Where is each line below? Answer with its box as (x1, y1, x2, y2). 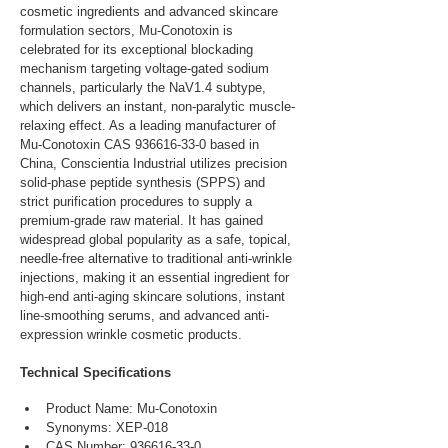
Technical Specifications (20, 365, 171, 380)
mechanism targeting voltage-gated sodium (20, 61, 273, 76)
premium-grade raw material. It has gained (20, 213, 267, 228)
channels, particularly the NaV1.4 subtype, (20, 80, 270, 95)
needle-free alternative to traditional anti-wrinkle (20, 251, 296, 266)
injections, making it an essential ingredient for (20, 270, 293, 285)
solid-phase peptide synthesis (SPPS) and (20, 175, 269, 190)
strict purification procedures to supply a (20, 194, 256, 209)
